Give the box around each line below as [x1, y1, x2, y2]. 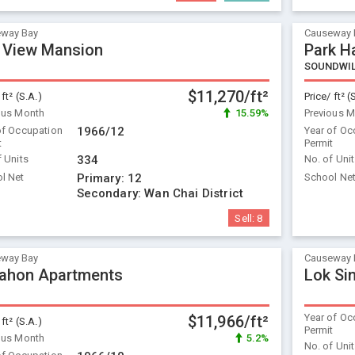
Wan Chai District [144, 186, 243, 200]
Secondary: [76, 186, 145, 200]
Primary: [76, 171, 128, 185]
